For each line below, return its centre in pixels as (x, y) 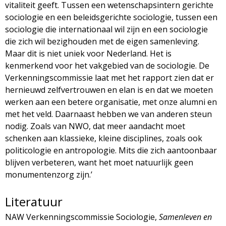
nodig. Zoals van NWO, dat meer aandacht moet (95, 126)
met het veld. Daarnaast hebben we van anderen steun (108, 114)
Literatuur (34, 201)
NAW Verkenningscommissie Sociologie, (81, 217)
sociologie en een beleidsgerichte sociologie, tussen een (111, 17)
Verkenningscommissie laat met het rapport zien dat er (109, 77)
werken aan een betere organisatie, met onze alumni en (111, 102)
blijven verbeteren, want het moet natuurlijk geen (99, 162)
